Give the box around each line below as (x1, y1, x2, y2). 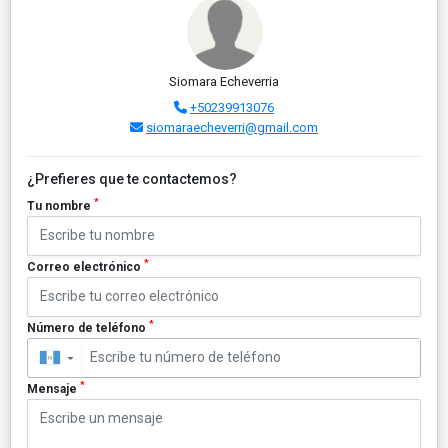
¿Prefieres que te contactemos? (27, 170, 237, 187)
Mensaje (27, 381, 80, 396)
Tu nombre (27, 198, 94, 213)
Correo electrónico (27, 259, 144, 274)
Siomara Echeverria (169, 73, 279, 89)
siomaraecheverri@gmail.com (146, 119, 318, 135)
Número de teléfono (27, 320, 149, 335)
